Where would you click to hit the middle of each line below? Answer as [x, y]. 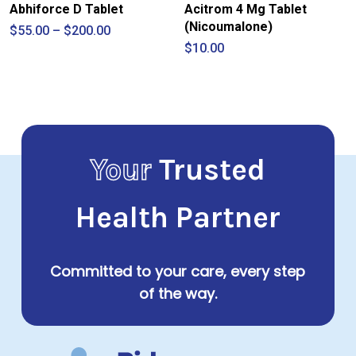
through [132, 68]
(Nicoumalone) [229, 26]
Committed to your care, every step [178, 271]
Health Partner [178, 217]
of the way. [178, 293]
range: [128, 42]
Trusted [213, 169]
